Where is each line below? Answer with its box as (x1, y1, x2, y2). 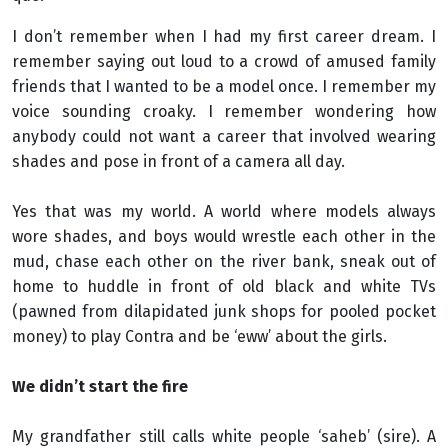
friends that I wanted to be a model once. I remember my (12, 77, 436, 96)
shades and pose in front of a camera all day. (12, 152, 345, 171)
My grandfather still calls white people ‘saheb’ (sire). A (12, 427, 436, 446)
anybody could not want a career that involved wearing (12, 127, 436, 146)
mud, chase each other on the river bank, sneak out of (12, 252, 436, 271)
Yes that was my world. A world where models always (12, 202, 436, 221)
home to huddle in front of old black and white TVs (12, 277, 436, 296)
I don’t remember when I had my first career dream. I (12, 27, 436, 46)
